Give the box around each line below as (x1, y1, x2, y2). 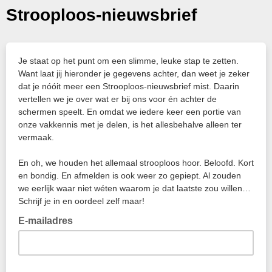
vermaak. (18, 132, 56, 142)
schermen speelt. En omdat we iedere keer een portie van (18, 107, 241, 117)
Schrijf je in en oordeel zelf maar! (18, 196, 144, 206)
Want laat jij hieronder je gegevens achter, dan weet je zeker (18, 69, 250, 78)
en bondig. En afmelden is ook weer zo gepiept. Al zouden (18, 171, 241, 180)
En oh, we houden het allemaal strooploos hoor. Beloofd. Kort (18, 158, 254, 168)
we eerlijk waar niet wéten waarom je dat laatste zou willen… (18, 183, 251, 193)
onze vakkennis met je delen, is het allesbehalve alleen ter (18, 120, 242, 129)
